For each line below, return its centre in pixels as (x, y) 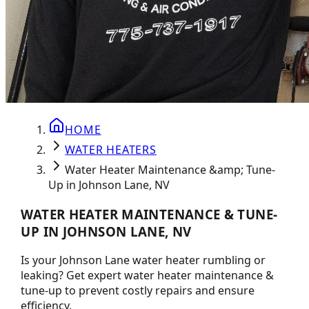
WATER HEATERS (111, 150)
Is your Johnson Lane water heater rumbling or (143, 260)
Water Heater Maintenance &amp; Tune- (170, 170)
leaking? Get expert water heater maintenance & (148, 276)
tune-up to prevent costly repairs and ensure (138, 291)
